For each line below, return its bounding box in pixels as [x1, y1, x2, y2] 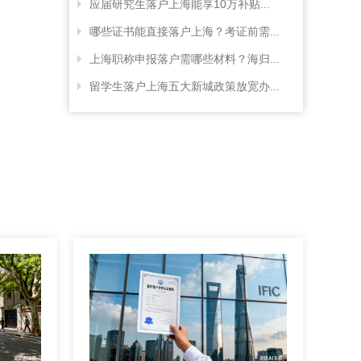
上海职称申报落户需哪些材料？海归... [89, 52, 280, 65]
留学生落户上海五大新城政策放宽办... [89, 80, 280, 93]
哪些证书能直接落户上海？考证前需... [89, 25, 280, 38]
